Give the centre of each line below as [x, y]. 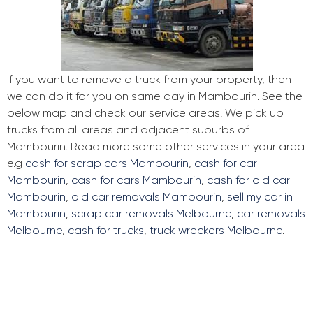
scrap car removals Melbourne [151, 214]
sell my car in [260, 197]
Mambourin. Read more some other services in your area [156, 147]
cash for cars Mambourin [136, 180]
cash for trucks [106, 231]
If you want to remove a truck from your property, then [149, 80]
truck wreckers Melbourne [216, 231]
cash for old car [248, 180]
